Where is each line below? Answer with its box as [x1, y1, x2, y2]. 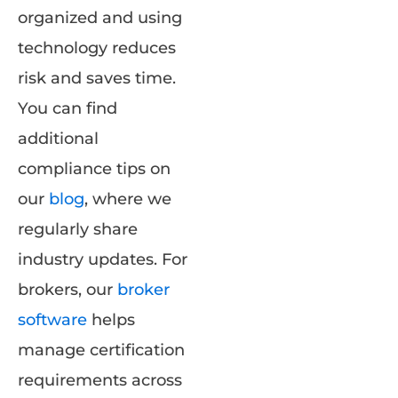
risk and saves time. [18, 68, 176, 89]
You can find [18, 99, 117, 119]
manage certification [18, 340, 185, 361]
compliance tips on [18, 159, 171, 179]
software [18, 310, 87, 330]
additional [18, 129, 99, 149]
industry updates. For [18, 250, 187, 270]
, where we [84, 189, 171, 210]
